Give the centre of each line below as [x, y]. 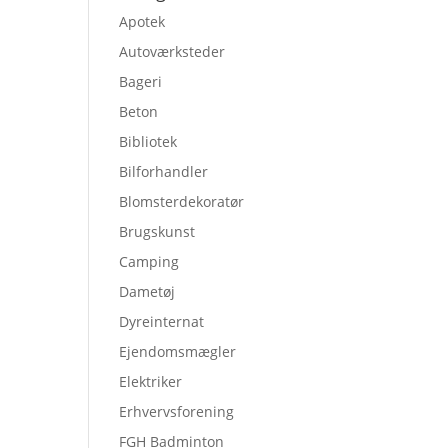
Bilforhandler [164, 171]
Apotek [142, 21]
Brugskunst [157, 231]
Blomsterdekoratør [182, 201]
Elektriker [151, 381]
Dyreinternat [162, 321]
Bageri [141, 81]
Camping [149, 261]
